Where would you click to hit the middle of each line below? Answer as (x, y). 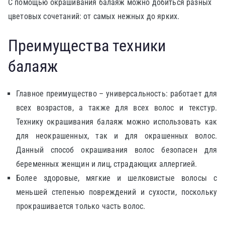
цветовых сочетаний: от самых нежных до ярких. (95, 16)
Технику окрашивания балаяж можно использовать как (117, 122)
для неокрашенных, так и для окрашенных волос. (117, 136)
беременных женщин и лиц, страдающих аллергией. (107, 164)
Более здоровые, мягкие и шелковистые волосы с (117, 178)
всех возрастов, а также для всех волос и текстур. (117, 108)
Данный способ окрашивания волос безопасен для (117, 150)
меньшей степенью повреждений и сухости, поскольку (117, 192)
